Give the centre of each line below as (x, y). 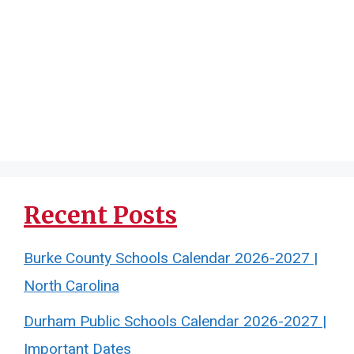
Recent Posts (100, 215)
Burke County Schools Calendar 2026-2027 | (171, 258)
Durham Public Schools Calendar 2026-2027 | (175, 321)
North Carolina (72, 286)
